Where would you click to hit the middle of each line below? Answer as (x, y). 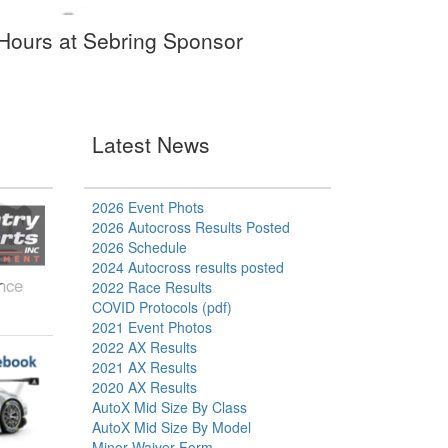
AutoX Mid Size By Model (171, 427)
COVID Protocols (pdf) (161, 307)
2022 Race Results (151, 287)
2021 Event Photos (151, 327)
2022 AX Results (144, 347)
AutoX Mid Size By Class (169, 407)
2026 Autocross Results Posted (190, 227)
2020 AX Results (144, 387)
